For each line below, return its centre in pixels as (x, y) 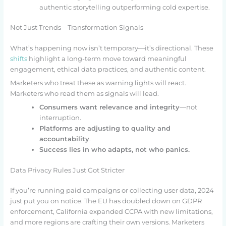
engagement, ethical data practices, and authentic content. (108, 69)
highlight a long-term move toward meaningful (107, 59)
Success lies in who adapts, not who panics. (114, 150)
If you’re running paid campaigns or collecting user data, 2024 (112, 190)
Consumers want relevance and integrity (109, 107)
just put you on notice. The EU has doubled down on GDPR (106, 201)
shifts (18, 59)
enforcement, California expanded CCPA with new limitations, (111, 211)
